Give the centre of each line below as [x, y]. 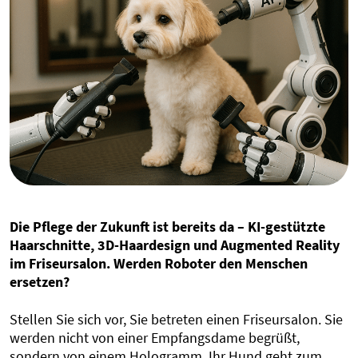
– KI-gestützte [280, 226]
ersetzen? [40, 281]
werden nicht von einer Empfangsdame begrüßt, [155, 337]
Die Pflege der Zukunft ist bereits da [122, 226]
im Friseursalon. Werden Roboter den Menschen [159, 263]
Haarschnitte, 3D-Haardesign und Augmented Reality [175, 245]
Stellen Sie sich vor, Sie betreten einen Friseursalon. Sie [176, 319]
